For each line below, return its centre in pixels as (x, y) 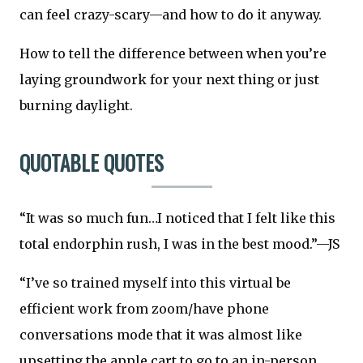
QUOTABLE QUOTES (92, 163)
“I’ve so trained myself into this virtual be (155, 282)
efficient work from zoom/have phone (144, 308)
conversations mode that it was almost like (161, 334)
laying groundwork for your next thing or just (169, 80)
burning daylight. (76, 106)
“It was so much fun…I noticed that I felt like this (177, 218)
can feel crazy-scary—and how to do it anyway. (171, 15)
